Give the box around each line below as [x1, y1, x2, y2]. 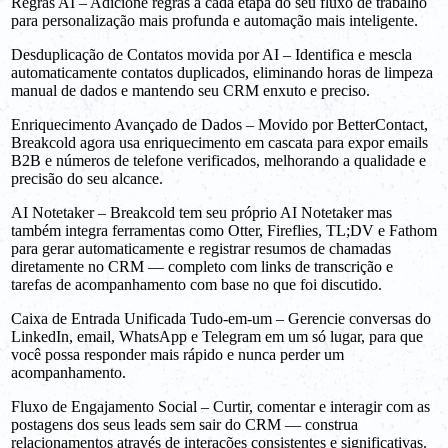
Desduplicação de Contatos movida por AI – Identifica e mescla [11, 45, 412, 63]
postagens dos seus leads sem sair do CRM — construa [11, 415, 358, 433]
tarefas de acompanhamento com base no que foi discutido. [11, 275, 382, 293]
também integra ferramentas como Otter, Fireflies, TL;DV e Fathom [11, 221, 437, 239]
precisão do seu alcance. [11, 169, 163, 187]
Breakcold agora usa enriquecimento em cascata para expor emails [11, 133, 428, 151]
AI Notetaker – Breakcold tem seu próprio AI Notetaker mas [11, 203, 392, 221]
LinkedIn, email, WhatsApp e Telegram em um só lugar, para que [11, 327, 423, 345]
